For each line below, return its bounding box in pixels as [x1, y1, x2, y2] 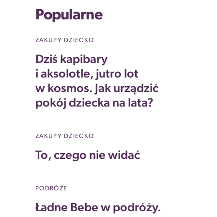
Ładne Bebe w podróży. [35, 202, 161, 214]
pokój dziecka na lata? [35, 97, 154, 109]
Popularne [35, 8, 102, 23]
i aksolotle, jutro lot [35, 68, 139, 80]
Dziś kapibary [35, 54, 108, 66]
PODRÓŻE [35, 186, 68, 192]
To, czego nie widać [35, 150, 140, 162]
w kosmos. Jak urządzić [35, 83, 158, 95]
